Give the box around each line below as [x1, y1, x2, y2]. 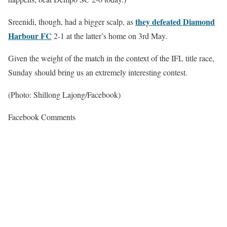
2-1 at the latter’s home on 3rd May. [52, 30, 167, 41]
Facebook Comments [8, 111, 75, 122]
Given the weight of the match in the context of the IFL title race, [8, 52, 214, 63]
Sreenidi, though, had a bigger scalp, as [8, 16, 135, 27]
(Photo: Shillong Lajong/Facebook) [8, 89, 121, 100]
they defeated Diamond [135, 15, 215, 27]
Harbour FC [8, 29, 52, 42]
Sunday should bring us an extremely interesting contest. [8, 66, 187, 78]
